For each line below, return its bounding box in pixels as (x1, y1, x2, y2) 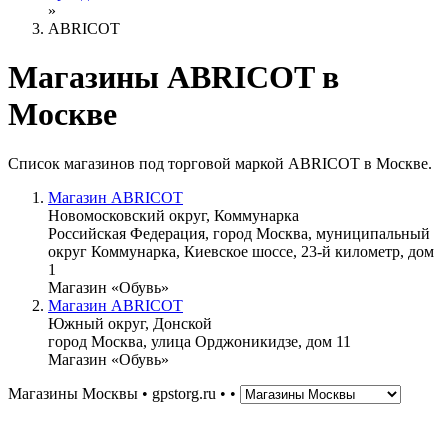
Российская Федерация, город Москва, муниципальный (48, 224, 430, 242)
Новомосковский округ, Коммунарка (48, 206, 299, 224)
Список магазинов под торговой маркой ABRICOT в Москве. (8, 154, 432, 172)
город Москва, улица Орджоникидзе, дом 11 (48, 332, 351, 350)
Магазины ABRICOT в (8, 59, 339, 96)
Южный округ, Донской (48, 314, 212, 332)
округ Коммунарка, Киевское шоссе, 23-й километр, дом (48, 242, 434, 260)
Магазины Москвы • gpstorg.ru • (8, 384, 230, 402)
